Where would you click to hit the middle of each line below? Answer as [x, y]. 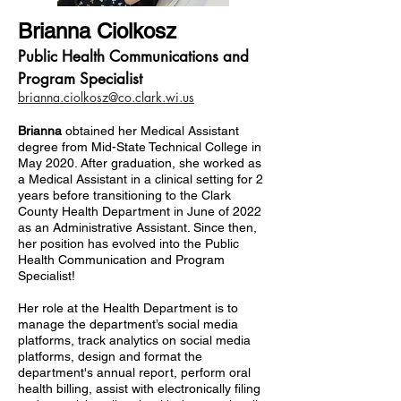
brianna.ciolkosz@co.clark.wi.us [106, 97]
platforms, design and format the [110, 356]
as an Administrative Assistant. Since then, [137, 227]
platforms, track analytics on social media [134, 340]
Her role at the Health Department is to [128, 308]
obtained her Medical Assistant [150, 131]
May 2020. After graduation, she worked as [140, 163]
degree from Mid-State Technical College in [140, 147]
